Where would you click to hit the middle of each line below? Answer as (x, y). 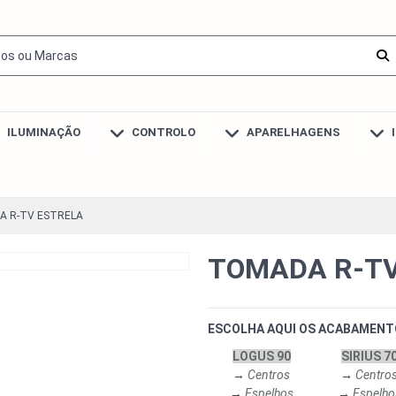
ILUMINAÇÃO (42, 133)
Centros (269, 375)
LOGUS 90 (261, 357)
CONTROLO (162, 133)
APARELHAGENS (292, 133)
